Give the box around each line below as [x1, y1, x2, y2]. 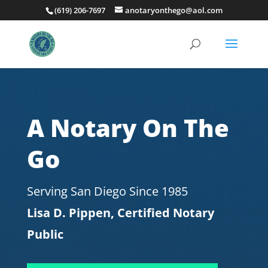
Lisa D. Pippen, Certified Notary [26, 205, 214, 221]
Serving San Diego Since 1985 [26, 183, 188, 199]
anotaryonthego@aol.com [124, 4, 223, 16]
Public [26, 226, 63, 242]
